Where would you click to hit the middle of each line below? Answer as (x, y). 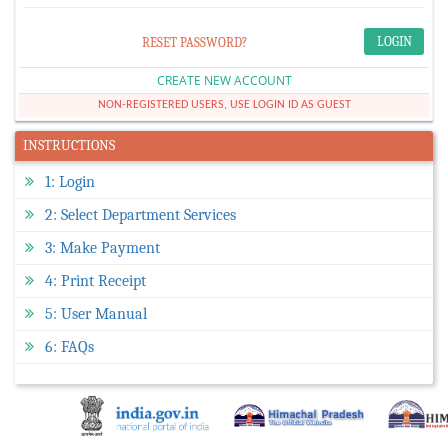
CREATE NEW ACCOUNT (224, 80)
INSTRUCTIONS (69, 145)
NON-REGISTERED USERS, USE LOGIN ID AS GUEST (224, 105)
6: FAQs (69, 347)
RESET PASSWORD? (194, 42)
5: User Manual (96, 314)
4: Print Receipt (95, 281)
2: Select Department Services (140, 215)
